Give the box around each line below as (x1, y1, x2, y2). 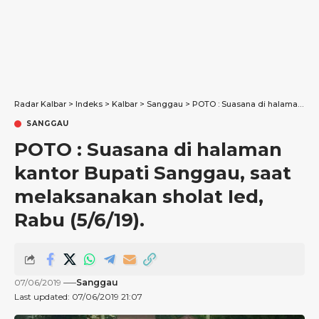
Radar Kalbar (14, 99, 66, 109)
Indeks (75, 99, 103, 109)
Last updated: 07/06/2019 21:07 (14, 291, 142, 302)
